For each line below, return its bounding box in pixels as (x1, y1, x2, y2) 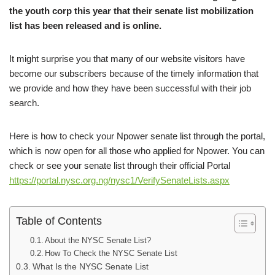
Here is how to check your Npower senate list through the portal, (9, 131, 265, 141)
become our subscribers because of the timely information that (9, 68, 258, 79)
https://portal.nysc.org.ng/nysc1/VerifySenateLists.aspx (9, 175, 230, 185)
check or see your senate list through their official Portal (9, 160, 230, 171)
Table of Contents (16, 215, 102, 228)
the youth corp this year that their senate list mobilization (9, 6, 254, 16)
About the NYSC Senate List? (45, 236, 152, 245)
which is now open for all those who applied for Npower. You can (9, 145, 265, 156)
